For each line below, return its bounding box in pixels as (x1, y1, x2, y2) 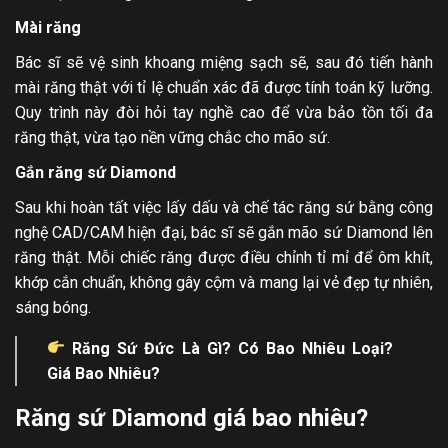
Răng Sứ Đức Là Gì (65, 338, 222, 358)
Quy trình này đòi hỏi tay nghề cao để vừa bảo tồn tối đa (15, 102, 433, 122)
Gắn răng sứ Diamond (15, 162, 176, 182)
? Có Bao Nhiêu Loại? (221, 338, 394, 358)
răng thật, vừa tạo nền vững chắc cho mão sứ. (15, 127, 330, 147)
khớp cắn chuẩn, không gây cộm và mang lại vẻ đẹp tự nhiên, (15, 272, 433, 292)
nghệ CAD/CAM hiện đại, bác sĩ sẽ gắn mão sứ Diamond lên (15, 222, 433, 242)
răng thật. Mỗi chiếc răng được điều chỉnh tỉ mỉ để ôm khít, (15, 247, 433, 267)
